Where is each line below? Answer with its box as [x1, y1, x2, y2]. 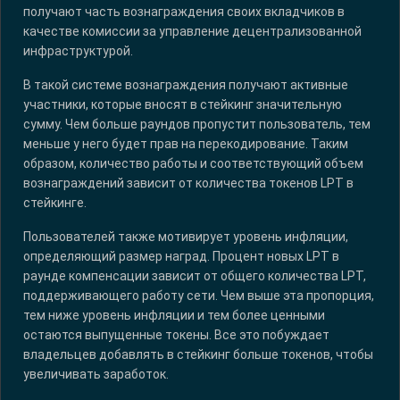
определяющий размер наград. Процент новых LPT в [23, 249, 339, 264]
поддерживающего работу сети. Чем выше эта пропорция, [23, 288, 374, 304]
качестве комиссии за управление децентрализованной [23, 24, 362, 39]
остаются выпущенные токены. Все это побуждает [23, 328, 329, 343]
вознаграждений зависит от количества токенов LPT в [23, 176, 354, 191]
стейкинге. [23, 196, 87, 211]
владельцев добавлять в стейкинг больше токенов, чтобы [23, 347, 373, 362]
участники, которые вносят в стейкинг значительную [23, 97, 342, 112]
